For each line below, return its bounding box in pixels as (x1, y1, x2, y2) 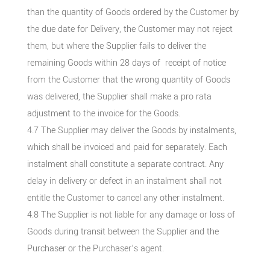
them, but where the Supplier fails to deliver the (27, 39, 206, 52)
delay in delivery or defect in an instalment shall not (27, 174, 222, 187)
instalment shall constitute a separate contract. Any (27, 157, 224, 171)
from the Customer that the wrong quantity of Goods (27, 73, 230, 86)
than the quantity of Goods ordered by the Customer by (27, 5, 239, 19)
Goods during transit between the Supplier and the (27, 225, 219, 238)
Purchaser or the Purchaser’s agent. (27, 242, 164, 255)
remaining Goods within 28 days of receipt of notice (27, 56, 226, 69)
